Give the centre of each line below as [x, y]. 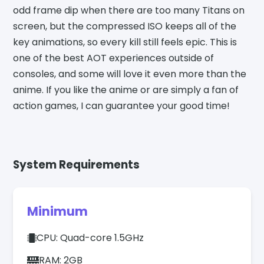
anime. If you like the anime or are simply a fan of [126, 90]
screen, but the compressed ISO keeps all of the [125, 27]
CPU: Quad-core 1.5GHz [90, 238]
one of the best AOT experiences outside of [114, 58]
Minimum [58, 212]
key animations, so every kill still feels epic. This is [125, 42]
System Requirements [77, 165]
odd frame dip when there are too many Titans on [129, 11]
